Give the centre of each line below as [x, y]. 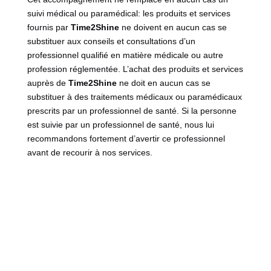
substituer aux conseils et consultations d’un [111, 41]
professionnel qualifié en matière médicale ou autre [125, 55]
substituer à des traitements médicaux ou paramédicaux [134, 97]
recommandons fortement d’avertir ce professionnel [126, 139]
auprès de [47, 83]
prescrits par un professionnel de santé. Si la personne [132, 111]
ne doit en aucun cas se [163, 83]
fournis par [49, 28]
